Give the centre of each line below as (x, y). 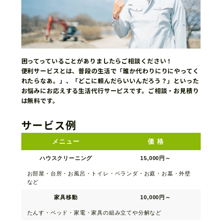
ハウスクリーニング (66, 158)
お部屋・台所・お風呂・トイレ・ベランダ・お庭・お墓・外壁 (109, 173)
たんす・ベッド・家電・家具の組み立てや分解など (94, 213)
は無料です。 (40, 101)
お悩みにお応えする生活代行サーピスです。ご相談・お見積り (110, 91)
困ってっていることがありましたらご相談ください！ (97, 61)
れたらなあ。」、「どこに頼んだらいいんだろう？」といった (110, 81)
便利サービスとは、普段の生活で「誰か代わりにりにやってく (110, 71)
